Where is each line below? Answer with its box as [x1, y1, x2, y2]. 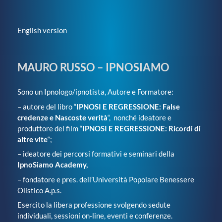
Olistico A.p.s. [17, 185, 61, 195]
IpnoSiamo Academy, [17, 160, 88, 169]
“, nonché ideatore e [108, 112, 171, 122]
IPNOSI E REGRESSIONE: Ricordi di [82, 123, 201, 133]
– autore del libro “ [17, 102, 76, 111]
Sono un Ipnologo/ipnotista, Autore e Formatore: [17, 87, 173, 97]
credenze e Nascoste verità [17, 112, 108, 122]
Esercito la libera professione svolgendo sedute [17, 200, 170, 210]
